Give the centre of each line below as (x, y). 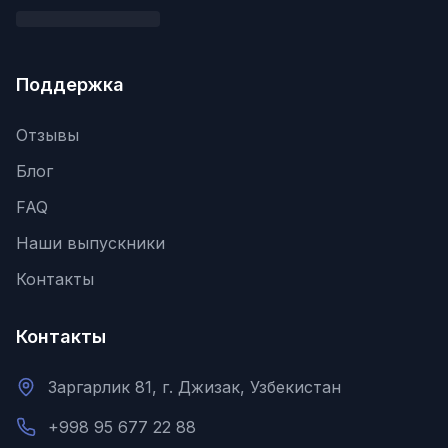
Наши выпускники (90, 243)
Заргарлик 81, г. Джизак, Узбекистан (194, 387)
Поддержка (70, 84)
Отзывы (47, 135)
